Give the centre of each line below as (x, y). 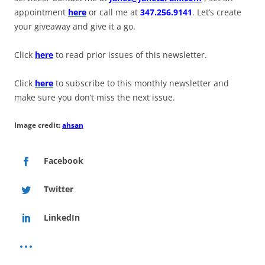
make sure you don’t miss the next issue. (95, 97)
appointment (41, 12)
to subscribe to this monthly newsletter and (141, 83)
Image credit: (38, 125)
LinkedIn (62, 217)
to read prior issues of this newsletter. (130, 55)
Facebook (64, 161)
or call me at (113, 12)
